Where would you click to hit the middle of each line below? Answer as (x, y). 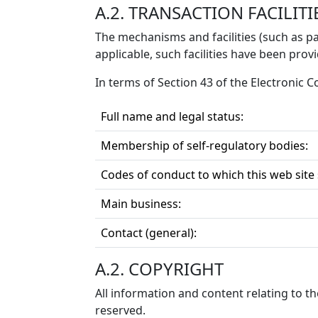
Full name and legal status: (172, 116)
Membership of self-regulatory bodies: (204, 146)
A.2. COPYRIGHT (159, 269)
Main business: (141, 204)
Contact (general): (149, 233)
